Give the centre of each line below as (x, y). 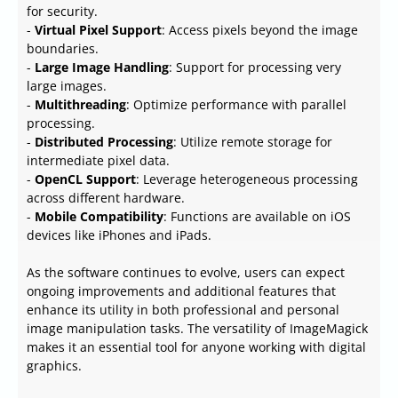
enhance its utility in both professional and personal (183, 310)
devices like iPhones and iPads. (119, 235)
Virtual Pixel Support (98, 30)
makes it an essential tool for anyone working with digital (196, 347)
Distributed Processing (104, 142)
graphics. (54, 366)
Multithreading (80, 105)
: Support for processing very (255, 68)
